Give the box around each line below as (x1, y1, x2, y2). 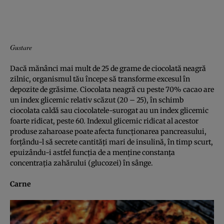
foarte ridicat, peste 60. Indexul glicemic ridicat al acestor (10, 116, 198, 125)
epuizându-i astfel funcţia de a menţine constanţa (10, 147, 175, 157)
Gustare (10, 42, 32, 52)
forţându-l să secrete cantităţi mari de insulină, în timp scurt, (10, 137, 213, 146)
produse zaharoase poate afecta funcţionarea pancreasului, (10, 126, 206, 136)
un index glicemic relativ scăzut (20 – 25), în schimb (10, 95, 183, 104)
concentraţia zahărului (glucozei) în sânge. (10, 158, 153, 167)
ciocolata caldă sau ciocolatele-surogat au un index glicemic (10, 105, 208, 115)
